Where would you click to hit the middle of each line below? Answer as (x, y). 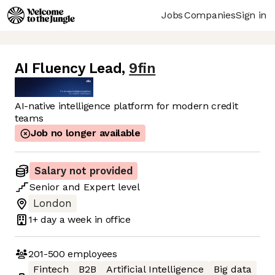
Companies (210, 15)
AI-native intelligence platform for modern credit (126, 106)
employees (91, 254)
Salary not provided (83, 171)
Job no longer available (86, 133)
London (52, 204)
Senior (45, 187)
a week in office (94, 219)
